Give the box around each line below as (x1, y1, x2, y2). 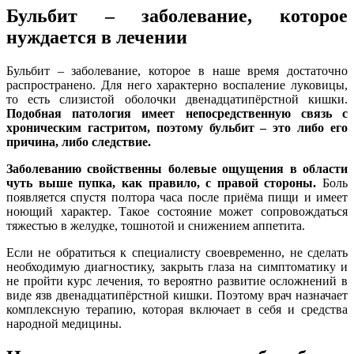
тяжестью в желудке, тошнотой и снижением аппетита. (6, 218, 305, 232)
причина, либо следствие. (6, 134, 151, 149)
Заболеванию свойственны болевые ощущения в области (6, 161, 348, 175)
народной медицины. (6, 316, 122, 330)
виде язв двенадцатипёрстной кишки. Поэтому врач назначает (6, 288, 348, 302)
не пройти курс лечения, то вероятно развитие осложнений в (6, 273, 348, 288)
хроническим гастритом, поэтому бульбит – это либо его (6, 120, 348, 134)
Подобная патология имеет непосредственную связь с (6, 106, 348, 120)
